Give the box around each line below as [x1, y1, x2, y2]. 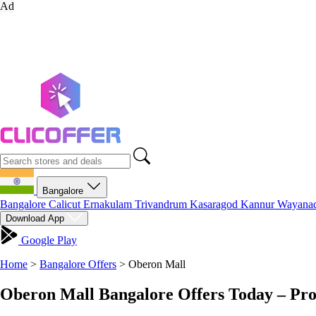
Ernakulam [83, 198, 135, 210]
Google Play [18, 234, 77, 246]
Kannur [241, 198, 277, 210]
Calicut [49, 198, 83, 210]
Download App [6, 213, 67, 224]
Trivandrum [135, 198, 190, 210]
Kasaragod [190, 198, 241, 210]
